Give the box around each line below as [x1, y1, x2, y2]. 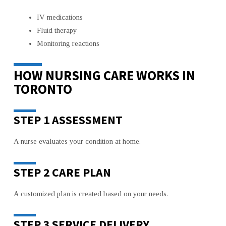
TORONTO [13, 80, 72, 97]
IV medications [36, 13, 83, 21]
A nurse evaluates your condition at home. [13, 137, 141, 146]
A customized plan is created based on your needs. [13, 189, 168, 198]
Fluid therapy [36, 26, 77, 34]
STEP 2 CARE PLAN [13, 164, 111, 180]
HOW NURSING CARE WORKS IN [13, 67, 195, 84]
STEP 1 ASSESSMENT [13, 112, 123, 128]
